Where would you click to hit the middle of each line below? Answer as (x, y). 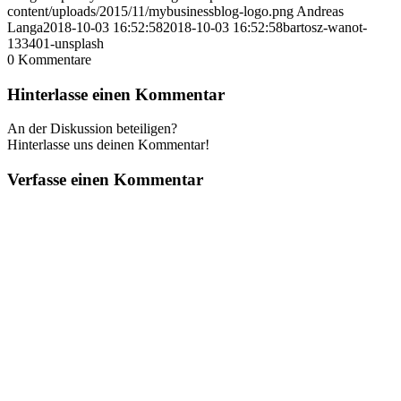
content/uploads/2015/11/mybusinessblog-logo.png (150, 11)
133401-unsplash (55, 43)
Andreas (320, 11)
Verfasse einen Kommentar (105, 179)
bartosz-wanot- (325, 27)
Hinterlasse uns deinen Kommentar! (108, 145)
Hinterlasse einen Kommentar (116, 94)
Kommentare (55, 59)
